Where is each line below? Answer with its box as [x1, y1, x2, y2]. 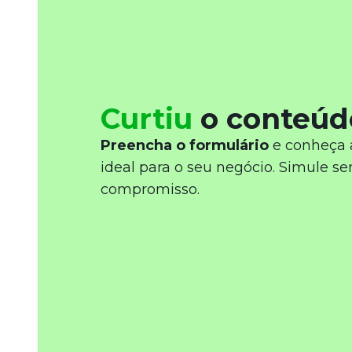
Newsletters [60, 24, 137, 38]
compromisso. [101, 181, 200, 198]
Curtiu [101, 101, 192, 136]
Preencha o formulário [101, 137, 269, 154]
